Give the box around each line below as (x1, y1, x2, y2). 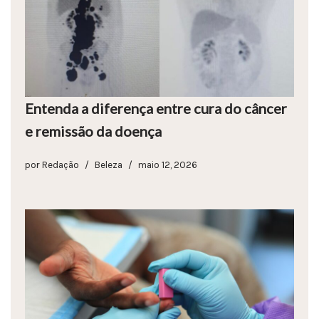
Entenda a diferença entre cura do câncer (25, 99, 287, 117)
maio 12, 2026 (138, 159, 197, 170)
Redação (42, 159, 79, 170)
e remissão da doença (25, 122, 162, 140)
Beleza (95, 159, 122, 170)
